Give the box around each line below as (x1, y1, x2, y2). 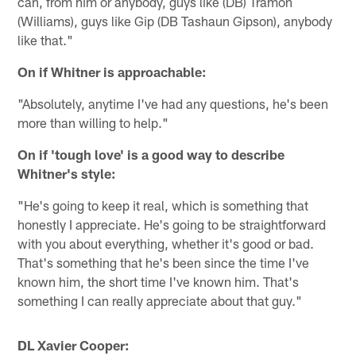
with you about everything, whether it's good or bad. (17, 235, 315, 252)
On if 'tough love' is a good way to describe (17, 146, 285, 163)
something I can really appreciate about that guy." (17, 292, 303, 309)
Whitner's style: (17, 165, 117, 182)
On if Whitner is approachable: (17, 64, 207, 80)
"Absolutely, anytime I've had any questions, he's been (17, 95, 329, 112)
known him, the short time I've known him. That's (17, 273, 300, 290)
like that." (17, 32, 74, 48)
